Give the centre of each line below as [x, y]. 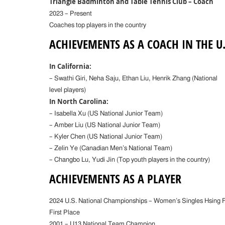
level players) [68, 90]
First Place [65, 212]
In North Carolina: [79, 101]
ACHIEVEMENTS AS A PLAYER [116, 179]
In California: [71, 66]
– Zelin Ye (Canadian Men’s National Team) [111, 148]
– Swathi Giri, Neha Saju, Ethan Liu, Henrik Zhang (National [134, 78]
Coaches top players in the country [98, 25]
